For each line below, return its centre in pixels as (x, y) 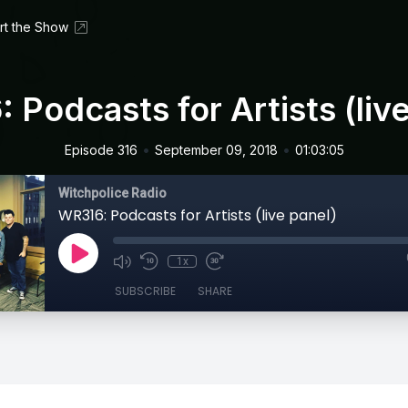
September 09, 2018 (216, 150)
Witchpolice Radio (112, 193)
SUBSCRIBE (145, 291)
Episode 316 (101, 150)
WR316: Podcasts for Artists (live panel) (198, 215)
